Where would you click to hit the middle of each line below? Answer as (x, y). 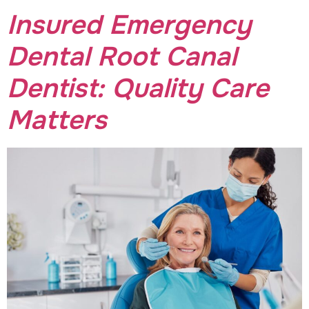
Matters (57, 121)
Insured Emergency (129, 26)
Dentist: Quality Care (138, 89)
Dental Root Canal (122, 57)
